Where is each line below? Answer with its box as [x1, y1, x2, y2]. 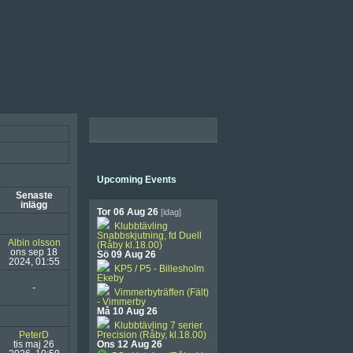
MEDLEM [12, 17, 49, 27]
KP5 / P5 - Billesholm [110, 263, 204, 274]
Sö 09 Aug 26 [97, 249, 156, 260]
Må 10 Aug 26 [97, 306, 158, 317]
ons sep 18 [10, 247, 58, 258]
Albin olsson [7, 237, 61, 248]
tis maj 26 [13, 339, 54, 350]
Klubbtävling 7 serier [110, 320, 203, 331]
